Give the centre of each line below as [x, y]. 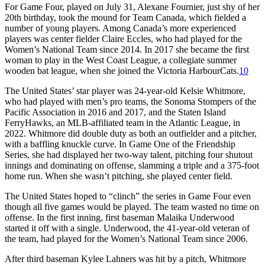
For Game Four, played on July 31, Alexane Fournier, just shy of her [132, 7]
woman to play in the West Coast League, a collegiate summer [121, 60]
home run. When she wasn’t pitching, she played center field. [119, 176]
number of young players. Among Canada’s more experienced [120, 28]
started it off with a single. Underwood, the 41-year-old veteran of [127, 228]
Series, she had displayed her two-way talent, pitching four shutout [129, 154]
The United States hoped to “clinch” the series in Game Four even [128, 196]
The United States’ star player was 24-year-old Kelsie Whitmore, [125, 91]
